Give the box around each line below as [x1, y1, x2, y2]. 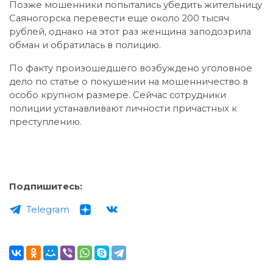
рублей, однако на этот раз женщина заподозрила [9, 26, 251, 37]
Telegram [26, 204, 69, 215]
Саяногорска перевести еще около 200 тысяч [9, 12, 229, 24]
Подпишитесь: [9, 180, 82, 192]
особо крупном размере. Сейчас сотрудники [9, 89, 226, 101]
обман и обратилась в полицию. [9, 39, 161, 51]
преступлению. [9, 116, 82, 127]
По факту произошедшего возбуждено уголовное [9, 62, 252, 74]
